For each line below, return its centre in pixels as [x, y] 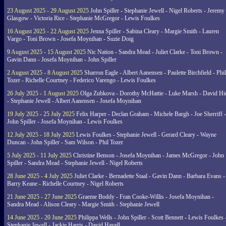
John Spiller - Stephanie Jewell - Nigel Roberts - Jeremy [157, 11]
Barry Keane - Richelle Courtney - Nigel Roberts [65, 184]
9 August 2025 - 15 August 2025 [46, 52]
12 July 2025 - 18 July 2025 [41, 135]
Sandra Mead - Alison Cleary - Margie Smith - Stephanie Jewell [83, 204]
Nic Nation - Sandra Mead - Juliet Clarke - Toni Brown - [154, 52]
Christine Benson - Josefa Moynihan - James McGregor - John [148, 155]
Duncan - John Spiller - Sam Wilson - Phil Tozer [65, 142]
